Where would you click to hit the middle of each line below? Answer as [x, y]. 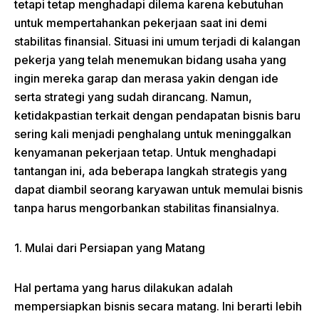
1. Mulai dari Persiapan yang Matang [110, 248]
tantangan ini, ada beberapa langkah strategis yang [151, 171]
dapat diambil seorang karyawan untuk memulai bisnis [158, 189]
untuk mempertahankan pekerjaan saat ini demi [141, 23]
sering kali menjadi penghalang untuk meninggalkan [153, 134]
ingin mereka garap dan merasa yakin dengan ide [146, 78]
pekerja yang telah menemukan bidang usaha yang [150, 60]
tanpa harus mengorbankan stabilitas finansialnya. [147, 208]
